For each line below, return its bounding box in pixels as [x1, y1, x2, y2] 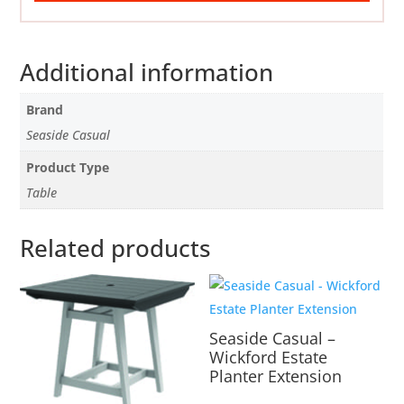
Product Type [26, 158, 110, 176]
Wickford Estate [209, 345, 328, 368]
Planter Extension [209, 364, 343, 387]
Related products [20, 231, 212, 264]
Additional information [20, 55, 274, 88]
